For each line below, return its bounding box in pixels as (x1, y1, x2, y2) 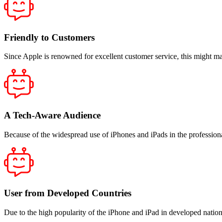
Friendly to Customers (4, 32, 95, 43)
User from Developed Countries (4, 188, 131, 199)
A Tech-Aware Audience (4, 110, 101, 120)
